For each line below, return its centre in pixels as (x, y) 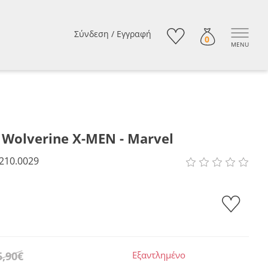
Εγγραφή (134, 34)
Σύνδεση (91, 34)
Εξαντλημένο (159, 255)
